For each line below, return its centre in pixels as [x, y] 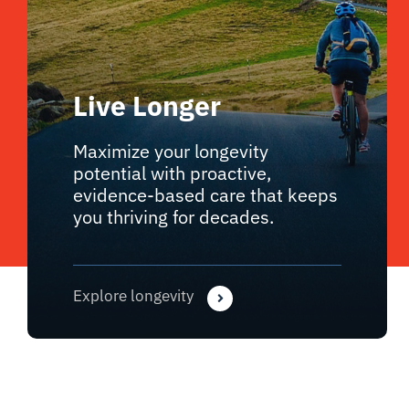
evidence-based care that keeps [205, 194]
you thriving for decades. [173, 216]
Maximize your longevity [170, 151]
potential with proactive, [172, 173]
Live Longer [147, 105]
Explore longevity [133, 295]
